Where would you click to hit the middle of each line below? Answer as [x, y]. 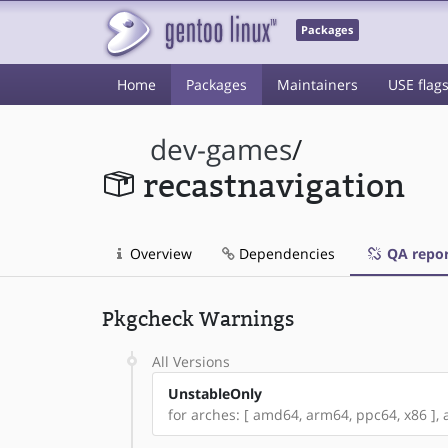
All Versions [191, 361]
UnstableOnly [215, 393]
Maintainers [317, 84]
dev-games [221, 149]
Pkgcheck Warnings [198, 319]
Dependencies [285, 253]
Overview [159, 253]
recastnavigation [273, 186]
